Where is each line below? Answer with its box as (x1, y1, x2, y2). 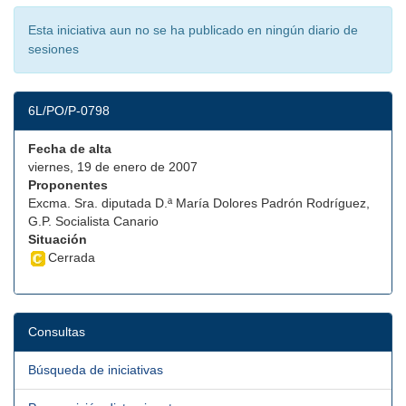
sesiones (28, 42, 79, 56)
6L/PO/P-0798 (28, 103, 110, 118)
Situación (28, 232, 87, 246)
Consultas (28, 324, 85, 340)
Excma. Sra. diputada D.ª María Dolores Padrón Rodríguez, (28, 196, 370, 210)
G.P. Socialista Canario (28, 214, 159, 228)
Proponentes (28, 178, 108, 192)
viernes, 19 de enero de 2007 (28, 159, 198, 174)
